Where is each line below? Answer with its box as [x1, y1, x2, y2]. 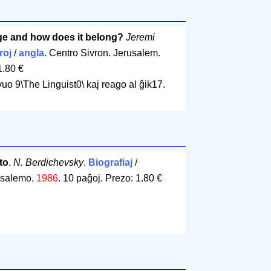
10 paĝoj [62, 173, 100, 184]
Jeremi [125, 32, 155, 43]
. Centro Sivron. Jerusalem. [44, 48, 160, 59]
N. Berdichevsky [13, 157, 83, 168]
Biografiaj [88, 157, 132, 168]
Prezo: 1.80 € [105, 173, 162, 184]
